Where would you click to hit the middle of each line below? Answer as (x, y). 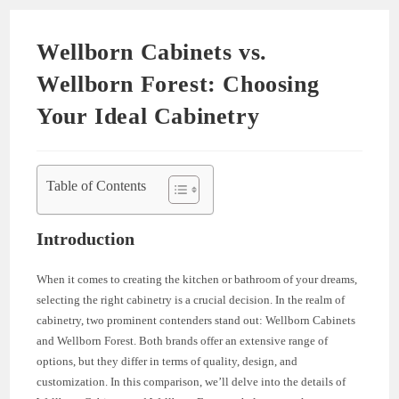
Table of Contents (97, 185)
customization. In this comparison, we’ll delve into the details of (191, 381)
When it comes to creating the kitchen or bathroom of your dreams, (197, 279)
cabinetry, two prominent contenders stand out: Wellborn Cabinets (196, 320)
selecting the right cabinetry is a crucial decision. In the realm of (191, 299)
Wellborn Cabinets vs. (152, 52)
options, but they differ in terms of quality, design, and (167, 361)
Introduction (86, 238)
